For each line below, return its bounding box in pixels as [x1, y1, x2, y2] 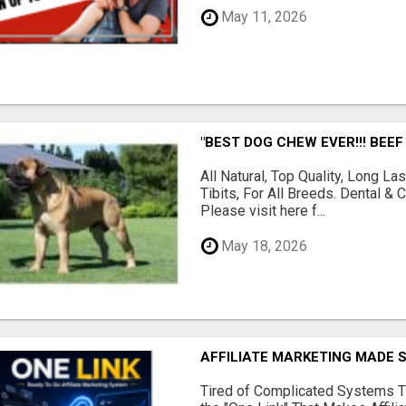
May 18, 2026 [217, 237, 308, 255]
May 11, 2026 [217, 8, 308, 26]
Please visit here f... [200, 202, 326, 220]
